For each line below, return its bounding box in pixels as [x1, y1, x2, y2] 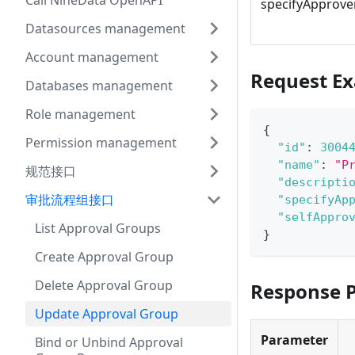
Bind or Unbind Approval [35, 334, 183, 351]
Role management [25, 105, 136, 123]
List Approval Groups [35, 219, 161, 237]
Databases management [25, 77, 173, 94]
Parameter [261, 331, 328, 349]
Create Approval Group [35, 248, 174, 265]
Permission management [25, 134, 177, 151]
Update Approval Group [35, 305, 178, 323]
